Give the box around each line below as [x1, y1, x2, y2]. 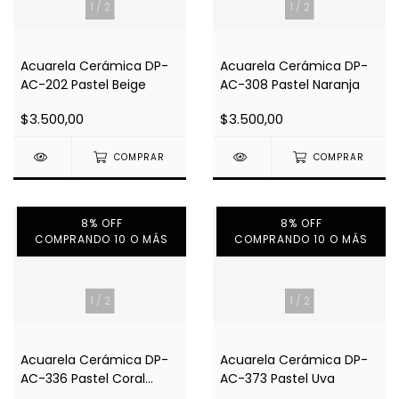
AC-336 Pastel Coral [20, 369, 145, 387]
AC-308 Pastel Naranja [220, 76, 360, 94]
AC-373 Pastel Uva [220, 369, 335, 387]
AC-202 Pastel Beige [20, 76, 146, 94]
